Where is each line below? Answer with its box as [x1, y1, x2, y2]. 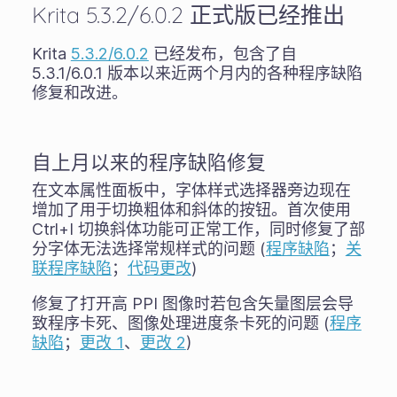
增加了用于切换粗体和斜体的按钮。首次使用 [31, 200, 351, 219]
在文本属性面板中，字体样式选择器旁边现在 [31, 181, 351, 199]
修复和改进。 [31, 83, 128, 102]
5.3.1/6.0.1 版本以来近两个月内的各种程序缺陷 [31, 64, 362, 82]
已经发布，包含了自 [148, 44, 297, 63]
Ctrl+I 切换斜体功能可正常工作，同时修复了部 [31, 220, 365, 238]
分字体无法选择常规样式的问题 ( [31, 239, 266, 258]
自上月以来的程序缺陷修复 [31, 150, 266, 174]
